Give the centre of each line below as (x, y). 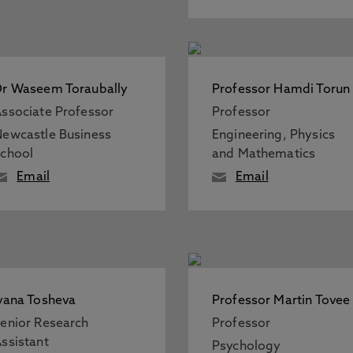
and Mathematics (264, 154)
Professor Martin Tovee (281, 301)
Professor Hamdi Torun (281, 90)
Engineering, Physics (273, 136)
